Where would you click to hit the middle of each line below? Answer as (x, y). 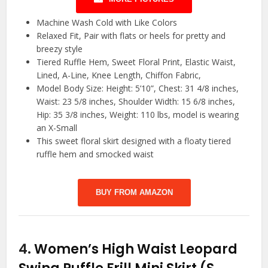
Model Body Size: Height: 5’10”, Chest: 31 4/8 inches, (138, 88)
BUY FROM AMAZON (134, 192)
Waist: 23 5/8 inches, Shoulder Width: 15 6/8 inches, (136, 101)
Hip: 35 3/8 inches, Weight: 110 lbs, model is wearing (138, 114)
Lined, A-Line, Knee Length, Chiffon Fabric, (119, 75)
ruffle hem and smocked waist (95, 154)
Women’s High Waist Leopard (136, 249)
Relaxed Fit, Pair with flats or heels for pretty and (131, 35)
